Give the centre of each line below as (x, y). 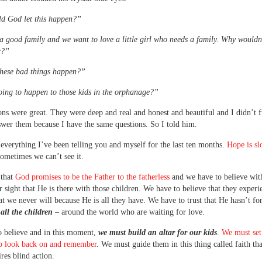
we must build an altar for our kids (158, 232)
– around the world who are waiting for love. (130, 212)
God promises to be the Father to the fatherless (94, 177)
